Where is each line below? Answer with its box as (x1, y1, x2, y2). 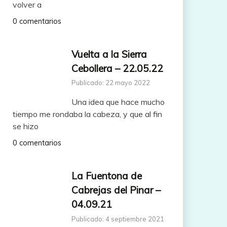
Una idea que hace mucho (71, 97, 165, 107)
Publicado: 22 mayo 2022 (71, 79, 150, 87)
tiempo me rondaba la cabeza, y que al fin (12, 109, 162, 120)
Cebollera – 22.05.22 (71, 62, 163, 74)
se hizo (12, 121, 39, 132)
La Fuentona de (71, 170, 142, 182)
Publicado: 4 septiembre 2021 (71, 215, 164, 223)
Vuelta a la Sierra (71, 48, 147, 60)
